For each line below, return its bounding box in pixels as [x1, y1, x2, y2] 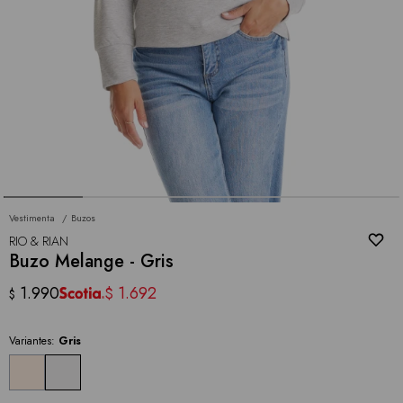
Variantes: [9, 332, 58, 349]
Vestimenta [9, 210, 55, 225]
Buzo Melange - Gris [9, 247, 174, 274]
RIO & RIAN [9, 231, 68, 250]
